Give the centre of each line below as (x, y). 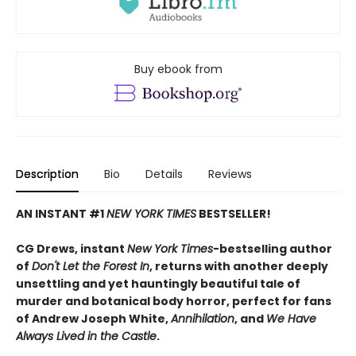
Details (164, 174)
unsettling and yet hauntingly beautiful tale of (158, 284)
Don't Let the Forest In (91, 267)
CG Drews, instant (72, 249)
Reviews (230, 174)
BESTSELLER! (234, 214)
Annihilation (203, 319)
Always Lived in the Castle (86, 337)
